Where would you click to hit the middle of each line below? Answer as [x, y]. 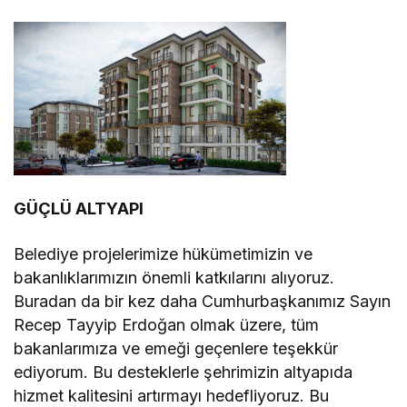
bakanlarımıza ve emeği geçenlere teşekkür [176, 349]
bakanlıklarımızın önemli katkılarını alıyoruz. [174, 278]
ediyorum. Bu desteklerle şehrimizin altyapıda [184, 372]
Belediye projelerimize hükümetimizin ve [164, 254]
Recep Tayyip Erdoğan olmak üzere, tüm [167, 325]
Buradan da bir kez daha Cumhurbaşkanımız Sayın [203, 302]
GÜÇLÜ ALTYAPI [79, 209]
